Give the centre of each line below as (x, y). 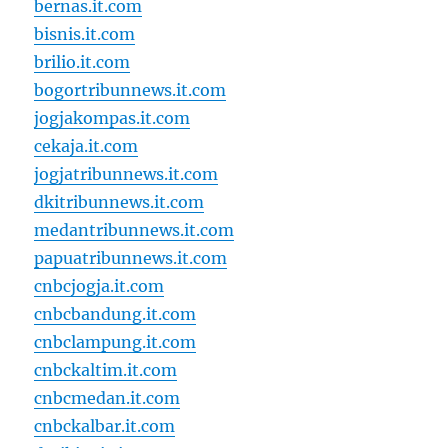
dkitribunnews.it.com (119, 202)
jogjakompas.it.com (112, 118)
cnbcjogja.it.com (99, 286)
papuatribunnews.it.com (131, 258)
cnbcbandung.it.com (115, 314)
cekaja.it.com (86, 146)
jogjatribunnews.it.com (126, 174)
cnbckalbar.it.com (105, 426)
